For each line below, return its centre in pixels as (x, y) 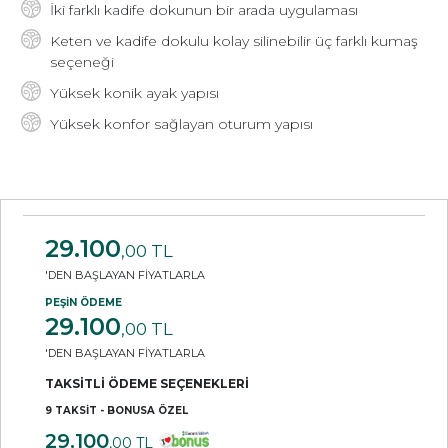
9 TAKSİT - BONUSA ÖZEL (116, 411)
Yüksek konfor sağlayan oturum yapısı (181, 124)
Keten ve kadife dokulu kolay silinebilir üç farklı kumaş (234, 41)
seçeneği (82, 62)
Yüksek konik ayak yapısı (134, 93)
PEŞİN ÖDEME (83, 303)
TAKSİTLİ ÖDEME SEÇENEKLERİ (147, 384)
